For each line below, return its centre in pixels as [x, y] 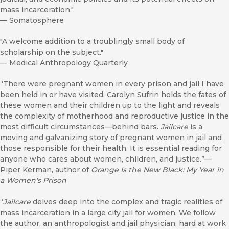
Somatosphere [37, 21]
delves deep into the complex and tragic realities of [127, 202]
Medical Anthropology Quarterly [68, 63]
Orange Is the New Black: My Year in [157, 170]
